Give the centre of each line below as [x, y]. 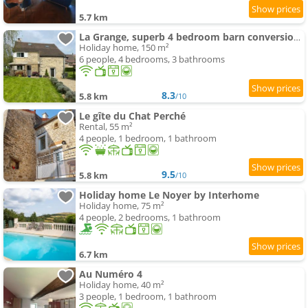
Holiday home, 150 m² [124, 48]
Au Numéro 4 [111, 274]
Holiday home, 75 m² [122, 206]
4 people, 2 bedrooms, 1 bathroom [150, 218]
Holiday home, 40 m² [122, 285]
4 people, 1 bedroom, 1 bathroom [148, 139]
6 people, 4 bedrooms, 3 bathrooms [152, 59]
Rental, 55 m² [106, 127]
